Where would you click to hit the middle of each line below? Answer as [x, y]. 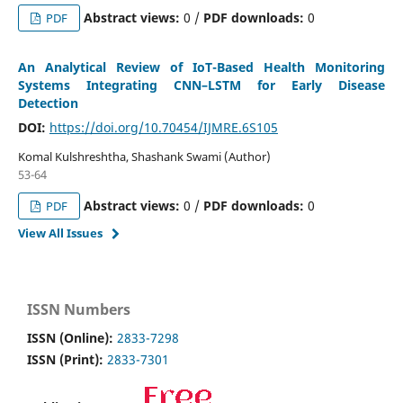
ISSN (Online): [72, 338]
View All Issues [60, 233]
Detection [48, 103]
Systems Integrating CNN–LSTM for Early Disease [201, 85]
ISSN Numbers [79, 310]
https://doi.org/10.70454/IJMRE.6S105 [163, 128]
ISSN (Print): [67, 360]
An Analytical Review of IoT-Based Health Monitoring [201, 67]
